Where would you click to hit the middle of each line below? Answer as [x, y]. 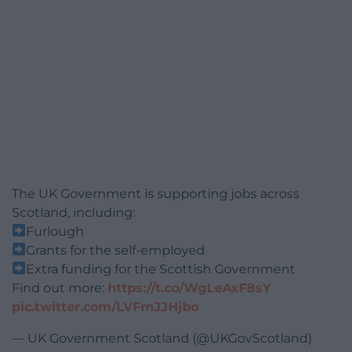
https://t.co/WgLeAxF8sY [189, 288]
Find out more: [60, 288]
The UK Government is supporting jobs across [156, 193]
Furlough [55, 231]
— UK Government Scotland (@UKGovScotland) [162, 338]
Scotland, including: [73, 212]
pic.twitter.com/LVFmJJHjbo [105, 306]
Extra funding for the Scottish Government [161, 269]
